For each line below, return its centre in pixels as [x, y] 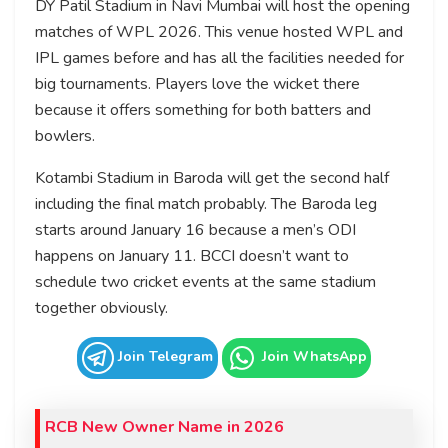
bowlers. [65, 135]
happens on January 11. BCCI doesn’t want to [192, 255]
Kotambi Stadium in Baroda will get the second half [212, 177]
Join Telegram [163, 356]
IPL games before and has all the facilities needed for [219, 57]
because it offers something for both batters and [203, 109]
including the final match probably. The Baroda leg [206, 203]
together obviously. [101, 307]
